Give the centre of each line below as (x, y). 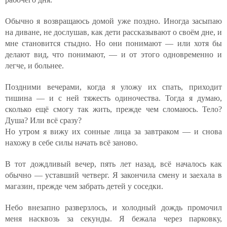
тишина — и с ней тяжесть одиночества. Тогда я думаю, (113, 98)
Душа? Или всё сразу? (43, 120)
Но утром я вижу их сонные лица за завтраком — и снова (113, 131)
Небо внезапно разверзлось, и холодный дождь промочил (113, 207)
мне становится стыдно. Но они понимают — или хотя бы (113, 43)
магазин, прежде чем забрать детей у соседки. (84, 186)
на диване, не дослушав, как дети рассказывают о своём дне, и (113, 32)
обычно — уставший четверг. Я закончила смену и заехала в (113, 175)
